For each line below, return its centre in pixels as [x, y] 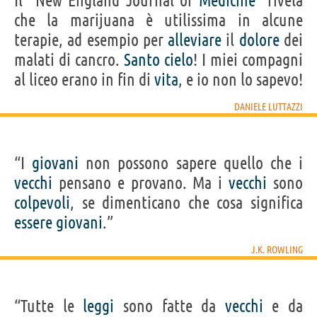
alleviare [195, 40]
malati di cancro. [69, 59]
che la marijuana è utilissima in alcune [158, 20]
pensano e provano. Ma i [141, 183]
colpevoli [42, 202]
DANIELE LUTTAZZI [269, 106]
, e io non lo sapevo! [241, 79]
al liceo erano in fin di [84, 79]
